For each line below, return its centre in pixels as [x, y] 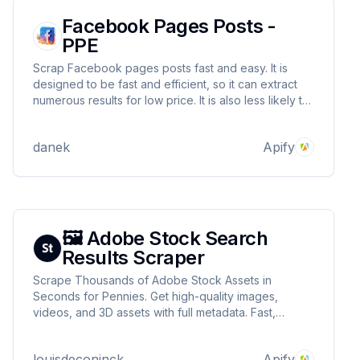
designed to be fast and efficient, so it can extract [165, 84]
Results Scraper [133, 258]
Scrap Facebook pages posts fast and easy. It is [160, 68]
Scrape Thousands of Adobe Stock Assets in [152, 280]
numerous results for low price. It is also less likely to [171, 100]
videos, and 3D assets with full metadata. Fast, [154, 312]
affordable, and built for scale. [112, 328]
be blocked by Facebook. [102, 116]
